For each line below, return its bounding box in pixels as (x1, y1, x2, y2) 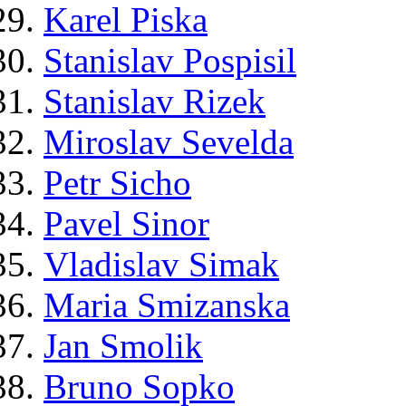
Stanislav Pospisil (43, 41, 296, 81)
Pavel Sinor (43, 204, 209, 244)
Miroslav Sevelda (43, 122, 294, 162)
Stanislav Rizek (43, 82, 266, 121)
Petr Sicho (43, 163, 191, 203)
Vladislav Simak (43, 245, 279, 285)
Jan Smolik (43, 326, 203, 366)
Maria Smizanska (43, 285, 290, 325)
